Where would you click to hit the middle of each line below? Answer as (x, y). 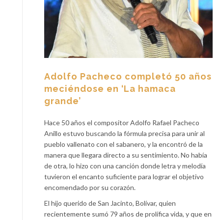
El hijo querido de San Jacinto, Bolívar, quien (110, 203)
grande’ (63, 101)
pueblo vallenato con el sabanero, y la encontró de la (124, 144)
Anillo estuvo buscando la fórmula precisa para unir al (124, 134)
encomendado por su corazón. (90, 188)
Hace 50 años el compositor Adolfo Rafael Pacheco (122, 123)
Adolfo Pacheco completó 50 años (128, 77)
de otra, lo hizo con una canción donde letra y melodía (125, 166)
